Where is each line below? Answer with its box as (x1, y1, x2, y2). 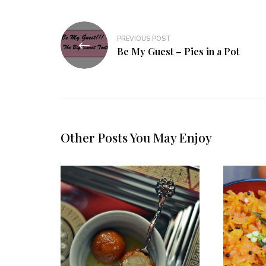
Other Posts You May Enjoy (61, 129, 212, 146)
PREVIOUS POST (117, 34, 171, 43)
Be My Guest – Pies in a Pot (117, 45, 239, 58)
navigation (60, 40, 130, 59)
